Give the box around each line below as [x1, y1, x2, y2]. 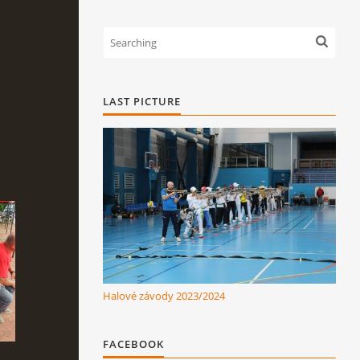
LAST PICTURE [103, 94, 181, 108]
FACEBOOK [103, 336, 164, 351]
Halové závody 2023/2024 [103, 288, 225, 303]
